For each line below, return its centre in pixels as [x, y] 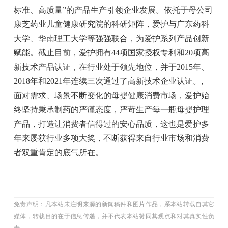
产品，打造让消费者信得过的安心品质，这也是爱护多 [111, 124]
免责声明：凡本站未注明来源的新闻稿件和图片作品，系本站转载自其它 [114, 204]
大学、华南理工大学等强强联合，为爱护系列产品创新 [111, 38]
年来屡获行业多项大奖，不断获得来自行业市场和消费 [111, 138]
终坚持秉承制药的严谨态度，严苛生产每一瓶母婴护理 [111, 110]
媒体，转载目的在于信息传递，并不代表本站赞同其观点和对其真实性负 [114, 216]
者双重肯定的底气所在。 [58, 152]
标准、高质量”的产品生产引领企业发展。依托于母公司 [113, 10]
